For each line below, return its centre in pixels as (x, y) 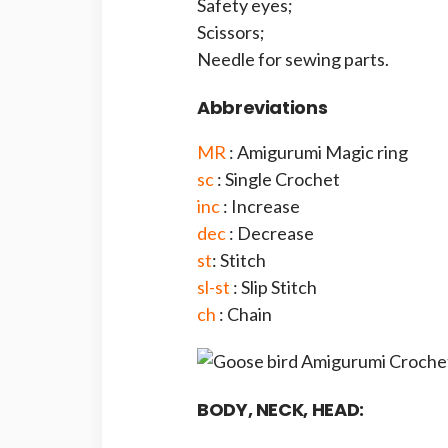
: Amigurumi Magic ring (317, 152)
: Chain (244, 314)
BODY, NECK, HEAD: (280, 409)
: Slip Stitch (273, 287)
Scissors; (231, 32)
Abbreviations (262, 107)
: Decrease (270, 233)
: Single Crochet (277, 179)
